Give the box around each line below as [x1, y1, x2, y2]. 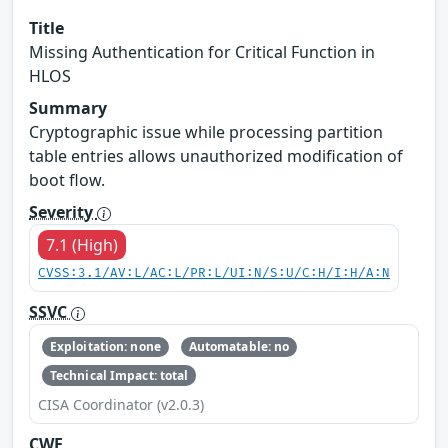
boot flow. [29, 168, 105, 191]
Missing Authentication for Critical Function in [29, 40, 375, 63]
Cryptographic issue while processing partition [29, 120, 383, 143]
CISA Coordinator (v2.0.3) [38, 394, 204, 414]
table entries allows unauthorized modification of [29, 144, 403, 167]
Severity [29, 200, 97, 223]
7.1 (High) [46, 233, 118, 256]
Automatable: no [188, 338, 290, 356]
